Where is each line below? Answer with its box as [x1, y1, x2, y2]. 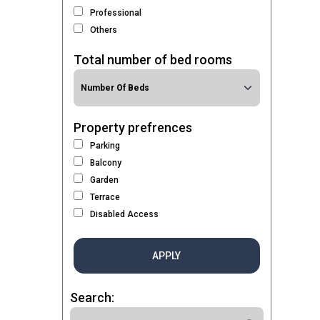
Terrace [90, 192, 120, 202]
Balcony [90, 158, 121, 168]
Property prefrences [74, 120, 192, 135]
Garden [90, 175, 119, 185]
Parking [90, 141, 120, 151]
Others [90, 25, 117, 35]
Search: [70, 290, 114, 305]
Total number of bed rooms [74, 52, 232, 67]
